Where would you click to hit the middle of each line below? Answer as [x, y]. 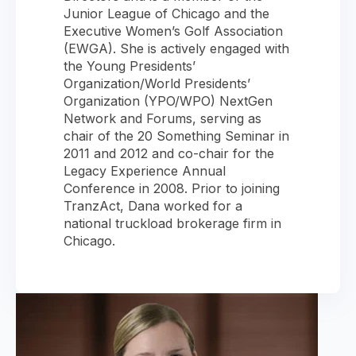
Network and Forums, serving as [163, 119]
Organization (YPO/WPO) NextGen [168, 101]
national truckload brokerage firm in [172, 224]
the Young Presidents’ [130, 66]
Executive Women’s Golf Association [173, 31]
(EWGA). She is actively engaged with [176, 49]
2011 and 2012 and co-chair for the [169, 154]
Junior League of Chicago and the [166, 14]
